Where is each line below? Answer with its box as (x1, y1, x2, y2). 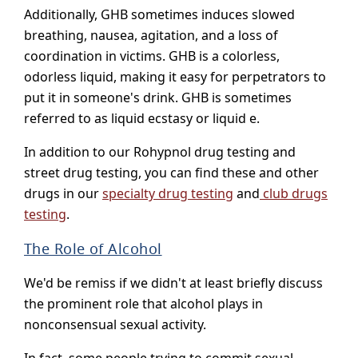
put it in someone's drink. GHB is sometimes (24, 89, 292, 107)
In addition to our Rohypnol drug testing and (24, 143, 296, 161)
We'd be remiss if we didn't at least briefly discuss (24, 274, 323, 292)
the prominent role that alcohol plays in (24, 295, 263, 313)
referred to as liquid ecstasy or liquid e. (24, 109, 260, 128)
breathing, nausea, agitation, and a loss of (24, 26, 278, 45)
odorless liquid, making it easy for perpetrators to (24, 68, 326, 86)
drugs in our (24, 185, 102, 203)
